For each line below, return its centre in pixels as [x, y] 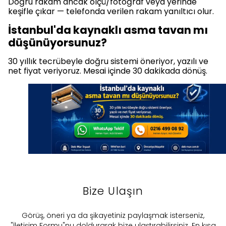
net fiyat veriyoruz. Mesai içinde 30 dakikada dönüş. [108, 71]
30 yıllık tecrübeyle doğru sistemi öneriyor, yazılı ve [108, 62]
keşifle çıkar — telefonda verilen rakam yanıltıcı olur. [111, 12]
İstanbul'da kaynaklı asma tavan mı [108, 30]
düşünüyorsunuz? [58, 43]
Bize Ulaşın [113, 191]
